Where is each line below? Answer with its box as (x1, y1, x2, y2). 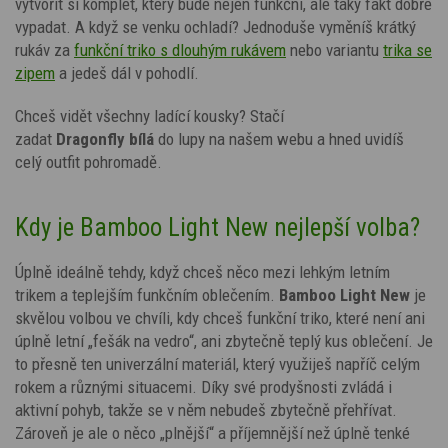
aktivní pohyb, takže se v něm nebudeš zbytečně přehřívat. (15, 399, 397, 420)
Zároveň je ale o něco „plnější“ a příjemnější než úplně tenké (15, 422, 410, 443)
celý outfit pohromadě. (15, 151, 162, 172)
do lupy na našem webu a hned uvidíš (158, 128, 404, 149)
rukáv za (15, 39, 70, 60)
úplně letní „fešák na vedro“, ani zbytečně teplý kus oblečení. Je (15, 330, 433, 351)
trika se (383, 39, 432, 60)
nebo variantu (290, 39, 379, 60)
